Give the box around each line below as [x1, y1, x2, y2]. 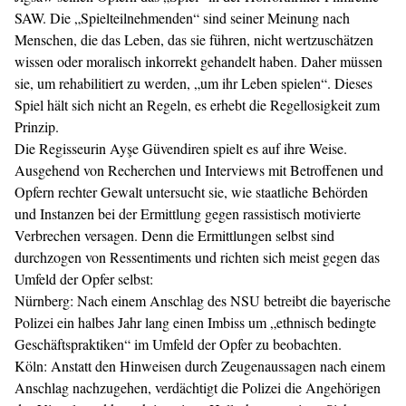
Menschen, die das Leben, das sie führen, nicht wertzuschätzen [14, 30, 373, 49]
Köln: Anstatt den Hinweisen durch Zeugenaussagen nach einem [14, 356, 385, 375]
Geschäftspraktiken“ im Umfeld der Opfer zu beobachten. [14, 334, 342, 353]
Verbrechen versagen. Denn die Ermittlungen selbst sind [14, 226, 334, 245]
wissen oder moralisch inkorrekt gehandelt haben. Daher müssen [14, 52, 382, 71]
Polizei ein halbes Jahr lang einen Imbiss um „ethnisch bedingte [14, 313, 376, 332]
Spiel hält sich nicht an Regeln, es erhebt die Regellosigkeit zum [14, 95, 380, 114]
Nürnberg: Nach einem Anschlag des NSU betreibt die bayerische [14, 291, 391, 310]
